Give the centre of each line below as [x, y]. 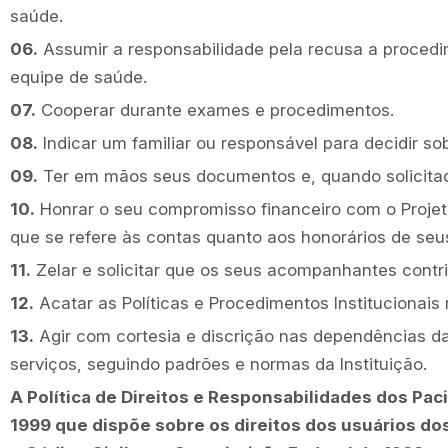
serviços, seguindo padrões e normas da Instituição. [218, 364]
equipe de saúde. [78, 77]
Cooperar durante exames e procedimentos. [215, 110]
